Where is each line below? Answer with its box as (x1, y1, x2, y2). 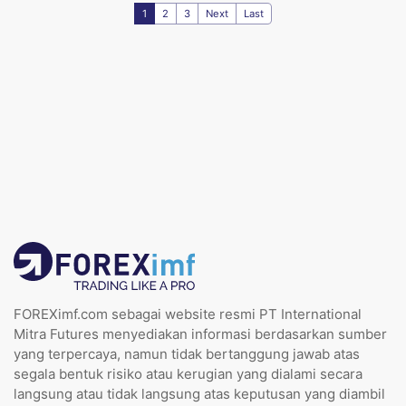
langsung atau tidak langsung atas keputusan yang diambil (14, 385, 385, 402)
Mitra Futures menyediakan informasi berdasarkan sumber (14, 325, 387, 343)
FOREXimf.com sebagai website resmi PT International (14, 305, 362, 323)
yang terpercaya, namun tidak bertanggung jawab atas (14, 345, 360, 362)
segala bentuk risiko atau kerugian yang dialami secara (14, 365, 362, 382)
